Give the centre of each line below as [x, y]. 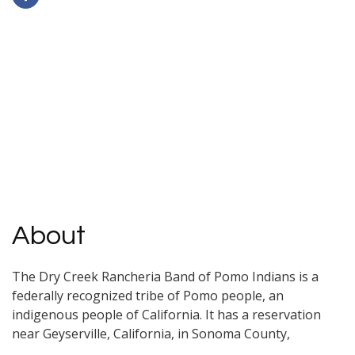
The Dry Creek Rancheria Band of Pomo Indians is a [165, 277]
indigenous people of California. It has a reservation [166, 315]
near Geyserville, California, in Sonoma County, [151, 334]
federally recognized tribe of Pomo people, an [148, 296]
